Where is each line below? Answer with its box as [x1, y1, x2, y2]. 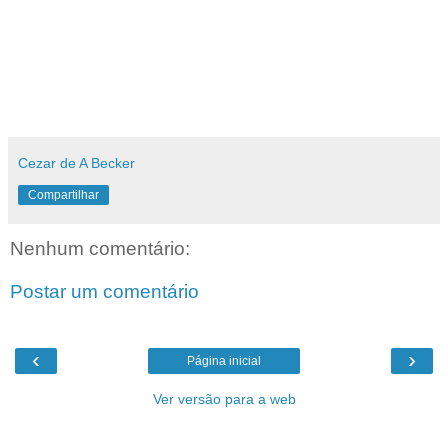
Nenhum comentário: [10, 237, 190, 259]
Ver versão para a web [152, 390, 296, 407]
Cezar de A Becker [18, 154, 135, 171]
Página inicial [187, 353, 261, 368]
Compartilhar [28, 187, 99, 202]
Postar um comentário [10, 281, 199, 303]
